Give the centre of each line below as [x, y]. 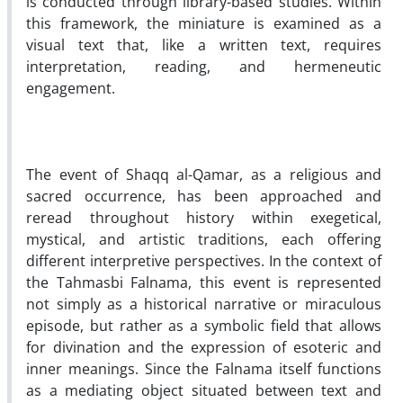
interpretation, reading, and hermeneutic [204, 66]
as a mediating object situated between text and [204, 390]
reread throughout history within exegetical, [204, 217]
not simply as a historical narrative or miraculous [204, 304]
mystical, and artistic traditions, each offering [204, 239]
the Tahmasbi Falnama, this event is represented [204, 282]
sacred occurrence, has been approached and [204, 196]
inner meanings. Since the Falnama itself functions [204, 368]
